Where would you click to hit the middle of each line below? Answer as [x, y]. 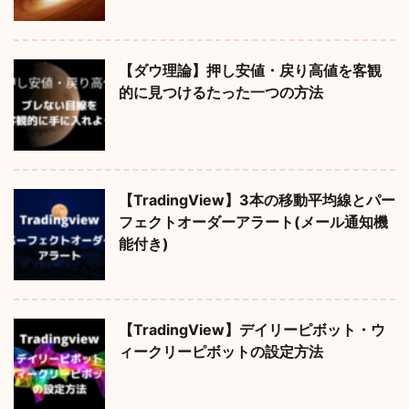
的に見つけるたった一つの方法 [221, 92]
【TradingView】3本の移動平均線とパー [257, 199]
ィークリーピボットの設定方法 [221, 351]
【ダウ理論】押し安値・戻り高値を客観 [250, 70]
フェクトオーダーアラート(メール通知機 [253, 221]
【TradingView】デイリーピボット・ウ [252, 329]
